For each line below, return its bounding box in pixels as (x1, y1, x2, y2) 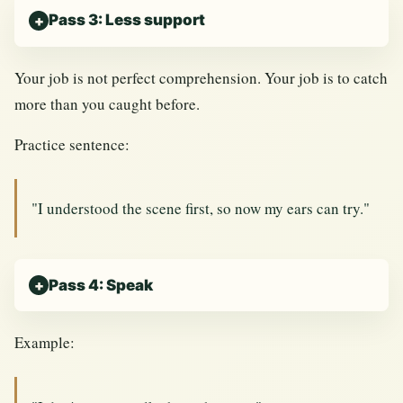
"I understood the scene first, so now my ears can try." (31, 198, 370, 219)
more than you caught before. (14, 93, 200, 114)
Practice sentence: (14, 133, 130, 155)
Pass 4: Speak (49, 275, 154, 294)
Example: (14, 332, 75, 354)
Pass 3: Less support (49, 11, 206, 30)
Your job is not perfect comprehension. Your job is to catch (14, 67, 388, 88)
